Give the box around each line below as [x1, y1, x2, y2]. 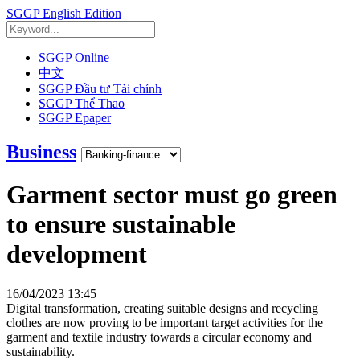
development [6, 239, 147, 269]
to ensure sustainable [6, 210, 235, 239]
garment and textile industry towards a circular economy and [6, 329, 312, 344]
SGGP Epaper [39, 111, 111, 125]
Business [6, 141, 76, 162]
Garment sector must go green [6, 180, 337, 210]
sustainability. [6, 344, 75, 358]
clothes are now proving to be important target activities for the [6, 315, 323, 329]
